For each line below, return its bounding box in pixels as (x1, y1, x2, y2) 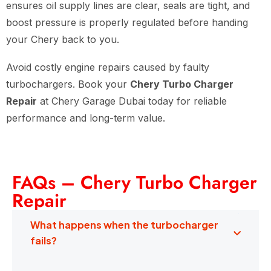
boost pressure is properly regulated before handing (6, 16, 248, 29)
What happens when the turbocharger (30, 218, 218, 232)
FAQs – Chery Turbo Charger (12, 169, 257, 196)
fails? (30, 234, 57, 247)
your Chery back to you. (6, 33, 119, 46)
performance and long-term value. (6, 112, 165, 125)
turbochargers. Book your (6, 78, 130, 91)
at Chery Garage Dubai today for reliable (37, 95, 227, 108)
